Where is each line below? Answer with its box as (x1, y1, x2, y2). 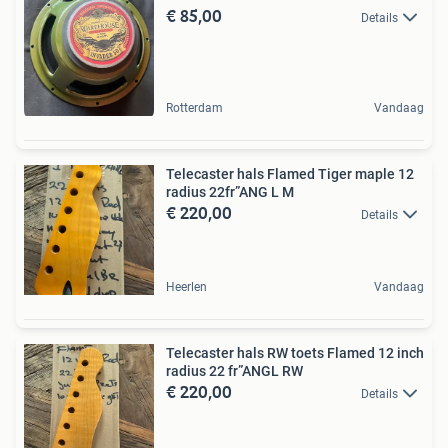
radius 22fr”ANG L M (166, 184, 294, 200)
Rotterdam (166, 101, 223, 115)
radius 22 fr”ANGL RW (166, 363, 303, 379)
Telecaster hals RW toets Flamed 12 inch (166, 345, 424, 361)
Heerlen (166, 280, 207, 294)
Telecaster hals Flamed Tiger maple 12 (166, 166, 414, 182)
